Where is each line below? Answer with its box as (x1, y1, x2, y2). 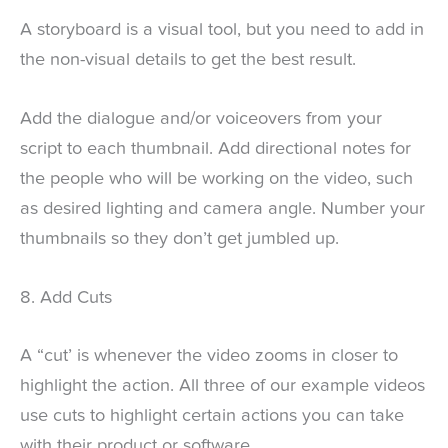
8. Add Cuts (20, 289, 112, 308)
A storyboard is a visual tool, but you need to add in (20, 20, 424, 39)
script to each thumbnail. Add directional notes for (20, 140, 411, 159)
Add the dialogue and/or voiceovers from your (20, 110, 382, 129)
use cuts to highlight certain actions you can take (20, 406, 404, 425)
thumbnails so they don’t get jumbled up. (20, 230, 339, 249)
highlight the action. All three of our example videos (20, 376, 425, 395)
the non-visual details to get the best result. (20, 50, 356, 69)
